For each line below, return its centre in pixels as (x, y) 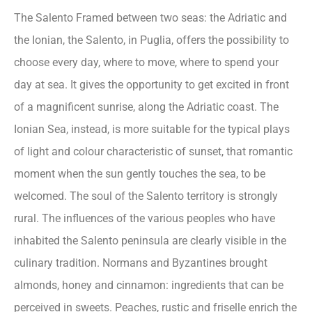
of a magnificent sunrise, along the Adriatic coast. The (146, 107)
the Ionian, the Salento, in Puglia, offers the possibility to (151, 40)
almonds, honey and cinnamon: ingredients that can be (149, 285)
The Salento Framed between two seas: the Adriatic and (150, 18)
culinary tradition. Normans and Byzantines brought (141, 263)
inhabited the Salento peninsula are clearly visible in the (150, 241)
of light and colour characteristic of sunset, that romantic (153, 151)
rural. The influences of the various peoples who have (145, 218)
